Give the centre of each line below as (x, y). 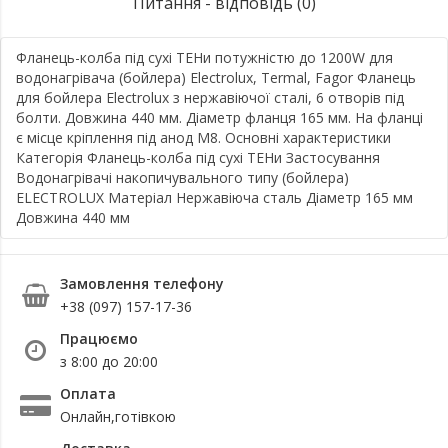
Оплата (88, 393)
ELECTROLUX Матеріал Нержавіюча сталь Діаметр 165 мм (214, 197)
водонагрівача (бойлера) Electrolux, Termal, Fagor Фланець (216, 77)
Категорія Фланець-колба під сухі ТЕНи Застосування (198, 157)
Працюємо (99, 338)
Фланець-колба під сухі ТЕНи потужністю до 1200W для (204, 57)
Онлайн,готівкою (118, 416)
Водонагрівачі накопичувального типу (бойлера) (182, 177)
